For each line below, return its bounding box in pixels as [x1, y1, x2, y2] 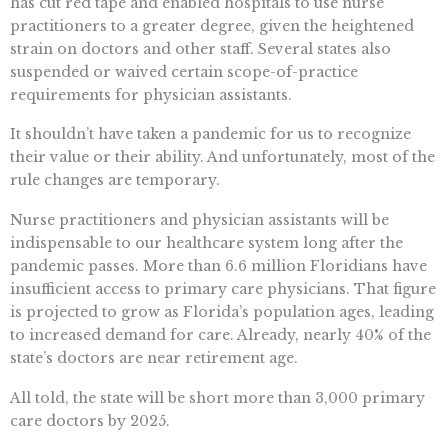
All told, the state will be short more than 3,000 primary [10, 388, 425, 407]
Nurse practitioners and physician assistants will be [10, 211, 389, 230]
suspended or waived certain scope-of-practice [10, 62, 358, 81]
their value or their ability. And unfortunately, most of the [10, 148, 435, 167]
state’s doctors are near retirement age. [10, 349, 298, 368]
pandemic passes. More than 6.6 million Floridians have [10, 257, 427, 276]
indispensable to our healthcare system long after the [10, 234, 403, 253]
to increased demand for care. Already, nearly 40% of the [10, 326, 431, 345]
